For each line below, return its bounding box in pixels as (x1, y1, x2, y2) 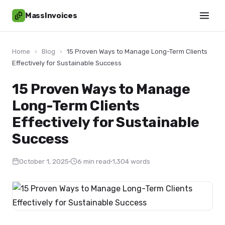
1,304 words (112, 157, 150, 165)
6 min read (77, 157, 110, 165)
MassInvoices (25, 11, 77, 20)
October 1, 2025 (19, 157, 69, 165)
